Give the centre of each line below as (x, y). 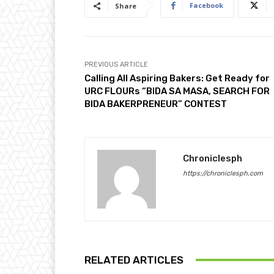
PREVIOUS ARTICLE (116, 64)
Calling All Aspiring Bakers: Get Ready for (177, 78)
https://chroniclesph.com (223, 173)
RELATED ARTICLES (134, 260)
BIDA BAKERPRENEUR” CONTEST (156, 104)
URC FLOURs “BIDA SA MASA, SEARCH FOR (177, 91)
